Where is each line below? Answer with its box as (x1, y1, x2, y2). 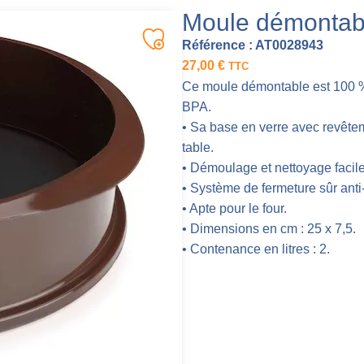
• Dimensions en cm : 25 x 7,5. (182, 221, 356, 236)
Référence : (182, 37, 253, 52)
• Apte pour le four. (182, 201, 287, 215)
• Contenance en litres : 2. (182, 241, 330, 256)
